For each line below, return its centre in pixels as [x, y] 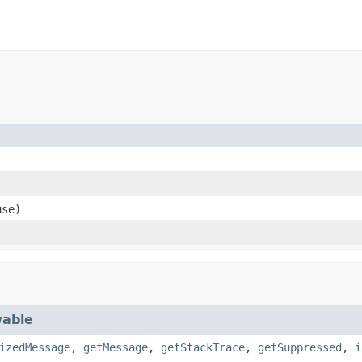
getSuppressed [300, 347]
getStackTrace [203, 347]
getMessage [116, 347]
